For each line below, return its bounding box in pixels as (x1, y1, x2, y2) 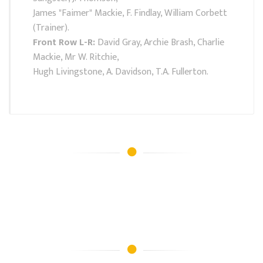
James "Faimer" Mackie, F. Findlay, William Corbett (32, 5, 227, 22)
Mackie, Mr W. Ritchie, (32, 49, 119, 66)
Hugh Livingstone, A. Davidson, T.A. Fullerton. (32, 64, 208, 80)
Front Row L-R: (32, 35, 95, 51)
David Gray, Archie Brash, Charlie (95, 35, 224, 51)
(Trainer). (32, 20, 69, 36)
